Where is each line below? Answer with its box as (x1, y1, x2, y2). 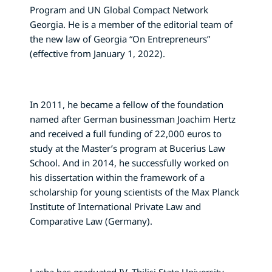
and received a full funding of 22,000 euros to (30, 127, 222, 140)
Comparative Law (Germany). (30, 214, 152, 227)
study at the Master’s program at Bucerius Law (30, 141, 225, 154)
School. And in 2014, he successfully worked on (30, 156, 229, 169)
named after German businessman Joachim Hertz (30, 112, 236, 125)
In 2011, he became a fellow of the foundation (30, 98, 223, 110)
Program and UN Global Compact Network (30, 3, 208, 16)
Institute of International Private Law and (30, 200, 201, 212)
